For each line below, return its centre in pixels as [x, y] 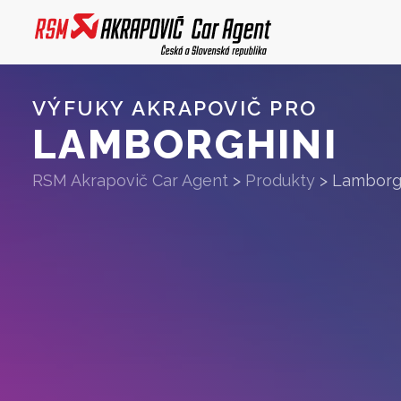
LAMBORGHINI [185, 145]
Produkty [280, 180]
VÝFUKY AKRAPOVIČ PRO [175, 108]
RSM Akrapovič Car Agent [130, 180]
